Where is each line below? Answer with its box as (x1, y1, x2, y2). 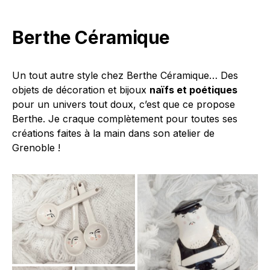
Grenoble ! (12, 142, 60, 154)
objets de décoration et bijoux (12, 84, 149, 96)
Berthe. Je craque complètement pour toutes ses (12, 113, 237, 125)
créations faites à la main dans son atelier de (12, 127, 215, 140)
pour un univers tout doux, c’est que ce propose (12, 98, 235, 111)
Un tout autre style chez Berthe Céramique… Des (12, 69, 238, 82)
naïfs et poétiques (149, 84, 237, 96)
